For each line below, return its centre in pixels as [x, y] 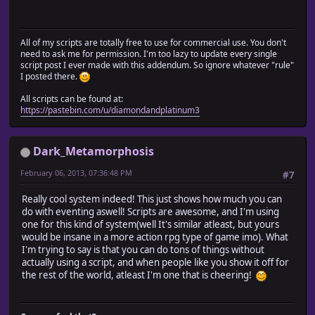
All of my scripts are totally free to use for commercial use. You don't [153, 43]
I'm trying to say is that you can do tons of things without [143, 250]
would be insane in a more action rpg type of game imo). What [155, 237]
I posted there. [50, 77]
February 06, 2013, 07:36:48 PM [76, 173]
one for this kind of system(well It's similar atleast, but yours [150, 225]
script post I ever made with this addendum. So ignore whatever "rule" [157, 65]
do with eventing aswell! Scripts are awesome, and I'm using [150, 212]
